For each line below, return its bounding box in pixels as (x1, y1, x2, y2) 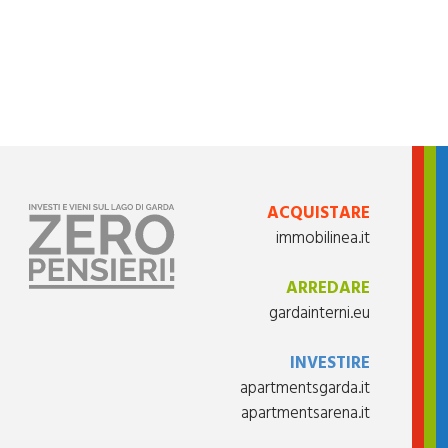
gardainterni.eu (268, 301, 370, 325)
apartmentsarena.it (240, 401, 370, 425)
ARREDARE (285, 276, 370, 300)
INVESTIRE (289, 351, 370, 375)
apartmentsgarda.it (239, 376, 370, 400)
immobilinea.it (275, 226, 370, 250)
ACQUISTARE (266, 201, 370, 225)
